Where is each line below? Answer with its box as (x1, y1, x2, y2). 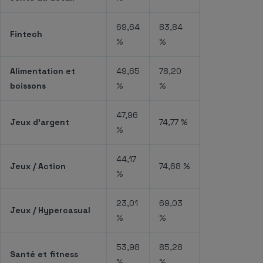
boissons (10, 80, 46, 91)
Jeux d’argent (10, 116, 69, 127)
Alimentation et (10, 65, 75, 76)
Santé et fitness (10, 248, 78, 259)
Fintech (10, 28, 42, 39)
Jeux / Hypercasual (10, 204, 90, 215)
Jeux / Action (10, 160, 66, 171)
